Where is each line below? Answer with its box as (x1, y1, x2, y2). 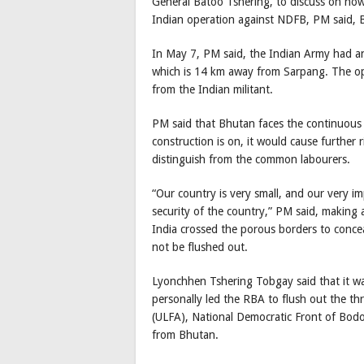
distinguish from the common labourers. (152, 152, 350, 166)
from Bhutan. (152, 327, 219, 341)
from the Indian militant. (152, 82, 273, 96)
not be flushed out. (152, 240, 248, 253)
